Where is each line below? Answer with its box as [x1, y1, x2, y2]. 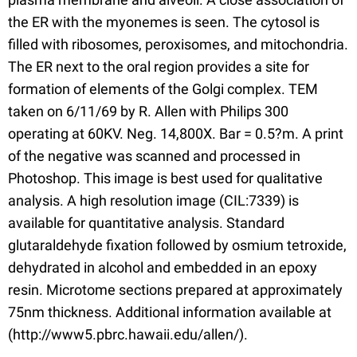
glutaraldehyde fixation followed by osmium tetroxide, [8, 236, 347, 253]
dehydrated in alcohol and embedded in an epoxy [8, 258, 317, 276]
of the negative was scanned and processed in [8, 147, 300, 164]
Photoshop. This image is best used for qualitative [8, 169, 323, 186]
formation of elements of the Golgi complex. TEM [8, 80, 318, 97]
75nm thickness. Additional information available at [8, 303, 331, 320]
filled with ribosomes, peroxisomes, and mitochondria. [8, 35, 348, 53]
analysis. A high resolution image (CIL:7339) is [8, 191, 299, 209]
